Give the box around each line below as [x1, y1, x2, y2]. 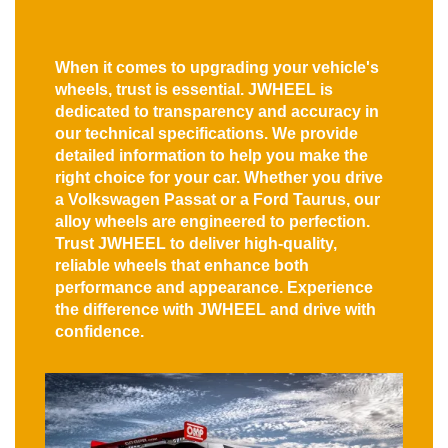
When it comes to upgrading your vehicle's [55, 58, 379, 76]
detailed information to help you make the [55, 146, 368, 164]
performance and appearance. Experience [55, 278, 373, 296]
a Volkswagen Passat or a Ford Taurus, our [55, 190, 380, 208]
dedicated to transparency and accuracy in [55, 102, 379, 120]
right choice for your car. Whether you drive [55, 168, 383, 186]
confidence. [55, 322, 144, 340]
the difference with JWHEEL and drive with [55, 300, 376, 318]
